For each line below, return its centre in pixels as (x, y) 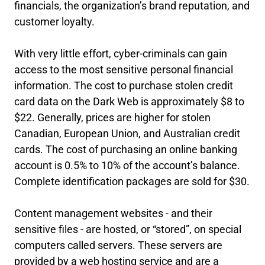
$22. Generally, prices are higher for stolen (112, 117)
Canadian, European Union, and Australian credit (127, 133)
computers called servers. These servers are (118, 245)
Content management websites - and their (113, 213)
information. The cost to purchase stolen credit (124, 85)
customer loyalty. (54, 22)
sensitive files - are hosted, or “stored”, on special (128, 229)
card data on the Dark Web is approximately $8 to (129, 101)
